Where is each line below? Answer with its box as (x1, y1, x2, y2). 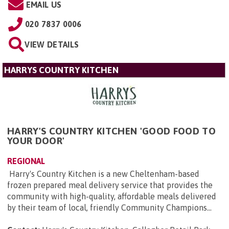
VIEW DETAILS (25, 39, 79, 49)
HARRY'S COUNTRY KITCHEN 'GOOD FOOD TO (7, 125, 216, 136)
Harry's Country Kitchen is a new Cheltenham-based (7, 169, 199, 178)
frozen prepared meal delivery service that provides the (7, 180, 213, 190)
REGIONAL (7, 156, 45, 166)
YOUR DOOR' (7, 134, 65, 146)
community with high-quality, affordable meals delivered (7, 191, 216, 201)
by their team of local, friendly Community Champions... (7, 202, 212, 212)
